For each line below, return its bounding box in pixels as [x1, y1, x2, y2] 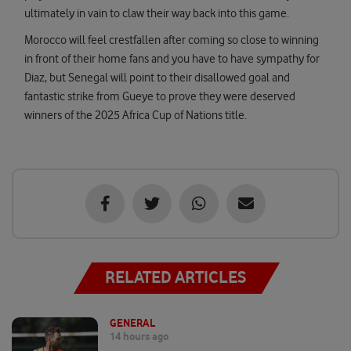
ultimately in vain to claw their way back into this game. [24, 6, 289, 21]
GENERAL [110, 317, 155, 330]
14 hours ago [110, 330, 168, 343]
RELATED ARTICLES [105, 267, 246, 288]
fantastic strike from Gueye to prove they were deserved [24, 89, 295, 104]
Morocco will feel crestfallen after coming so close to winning [24, 33, 319, 48]
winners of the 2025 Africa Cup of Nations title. [24, 108, 247, 123]
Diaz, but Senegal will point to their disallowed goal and [24, 71, 290, 85]
